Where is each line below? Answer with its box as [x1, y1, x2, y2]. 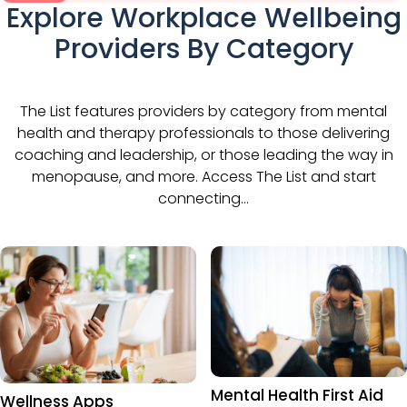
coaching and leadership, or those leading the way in [14, 144, 393, 165]
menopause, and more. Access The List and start [31, 165, 376, 187]
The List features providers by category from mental [20, 100, 387, 122]
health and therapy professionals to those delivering [17, 122, 390, 144]
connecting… [158, 187, 249, 209]
